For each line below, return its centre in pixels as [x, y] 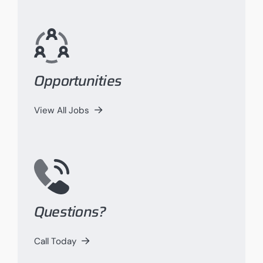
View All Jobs [61, 110]
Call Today [55, 241]
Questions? [70, 212]
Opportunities [78, 81]
